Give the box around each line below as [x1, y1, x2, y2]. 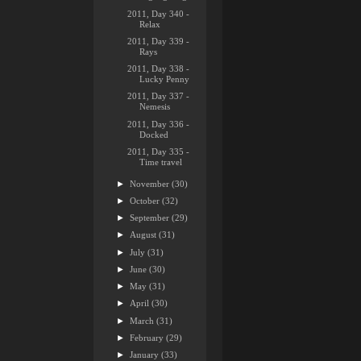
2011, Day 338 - [127, 64, 190, 73]
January [130, 350, 162, 359]
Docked [139, 129, 169, 139]
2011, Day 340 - [127, 8, 190, 19]
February [130, 332, 167, 342]
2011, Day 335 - [127, 146, 190, 156]
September [130, 213, 172, 222]
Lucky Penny [139, 74, 190, 84]
